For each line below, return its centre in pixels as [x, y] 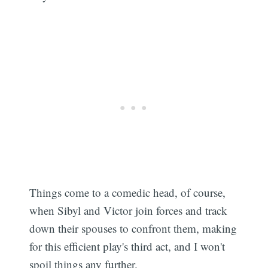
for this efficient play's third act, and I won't [127, 246]
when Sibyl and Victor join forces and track [129, 210]
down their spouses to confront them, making [133, 228]
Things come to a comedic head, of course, [128, 192]
